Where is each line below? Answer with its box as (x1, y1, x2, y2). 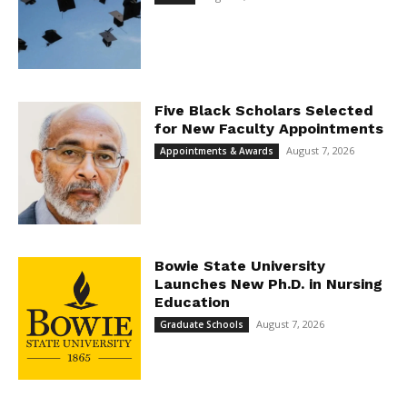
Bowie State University (154, 256, 325, 274)
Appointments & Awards (159, 144, 273, 158)
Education (154, 293, 230, 311)
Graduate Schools (159, 317, 243, 331)
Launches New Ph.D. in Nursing (154, 274, 382, 293)
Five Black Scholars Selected (154, 102, 373, 120)
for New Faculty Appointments (154, 120, 383, 138)
